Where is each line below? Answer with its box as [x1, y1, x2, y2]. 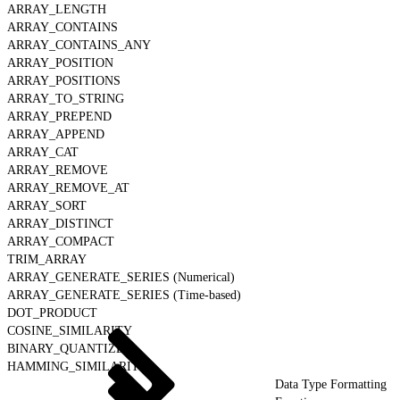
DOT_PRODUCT [7, 305, 97, 320]
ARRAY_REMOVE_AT [7, 180, 129, 195]
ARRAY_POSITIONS [7, 73, 121, 87]
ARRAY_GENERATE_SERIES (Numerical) [7, 270, 235, 284]
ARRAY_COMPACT [7, 234, 114, 248]
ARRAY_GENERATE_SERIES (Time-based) [7, 287, 241, 302]
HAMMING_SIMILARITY [7, 359, 148, 373]
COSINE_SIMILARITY [7, 323, 132, 337]
